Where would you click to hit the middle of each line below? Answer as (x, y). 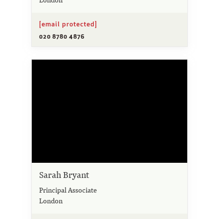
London (51, 201)
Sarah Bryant (64, 175)
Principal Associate (68, 190)
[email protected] (68, 24)
